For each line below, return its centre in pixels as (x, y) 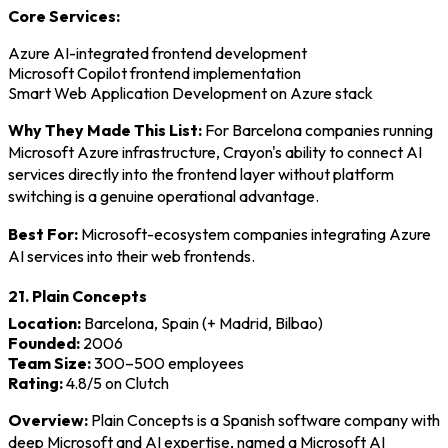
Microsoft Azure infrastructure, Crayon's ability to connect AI (215, 151)
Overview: (48, 419)
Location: (44, 322)
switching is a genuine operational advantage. (163, 195)
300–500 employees (167, 362)
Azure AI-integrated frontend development (157, 52)
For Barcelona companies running (317, 129)
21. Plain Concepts (77, 296)
